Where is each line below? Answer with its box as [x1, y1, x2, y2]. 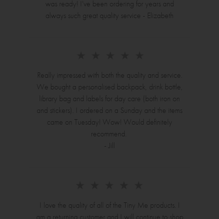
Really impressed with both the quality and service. [37, 70, 182, 81]
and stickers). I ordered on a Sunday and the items [37, 105, 182, 116]
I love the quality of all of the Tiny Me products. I [39, 199, 180, 210]
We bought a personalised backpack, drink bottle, [36, 82, 183, 92]
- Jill [104, 140, 115, 151]
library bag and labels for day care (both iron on [39, 93, 180, 104]
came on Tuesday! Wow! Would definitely [47, 117, 172, 128]
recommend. [90, 129, 129, 139]
